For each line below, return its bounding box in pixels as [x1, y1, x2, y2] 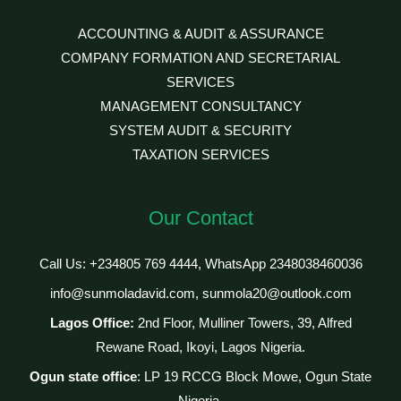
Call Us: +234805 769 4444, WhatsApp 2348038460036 [38, 256, 363, 271]
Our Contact [148, 206, 253, 229]
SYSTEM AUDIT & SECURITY [109, 123, 292, 138]
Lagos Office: [49, 315, 138, 330]
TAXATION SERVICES [132, 147, 269, 162]
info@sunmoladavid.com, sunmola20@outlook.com [49, 286, 352, 301]
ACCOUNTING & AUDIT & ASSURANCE [77, 26, 324, 41]
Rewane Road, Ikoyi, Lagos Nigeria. [96, 339, 305, 354]
